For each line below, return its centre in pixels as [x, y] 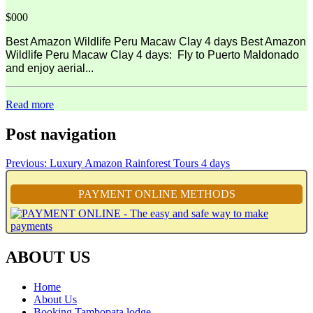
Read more [30, 104]
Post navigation [61, 134]
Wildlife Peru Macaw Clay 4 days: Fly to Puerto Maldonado [152, 54]
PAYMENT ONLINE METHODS [156, 194]
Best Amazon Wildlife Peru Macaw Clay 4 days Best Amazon [156, 41]
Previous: [26, 163]
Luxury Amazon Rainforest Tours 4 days [140, 163]
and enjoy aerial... [50, 68]
